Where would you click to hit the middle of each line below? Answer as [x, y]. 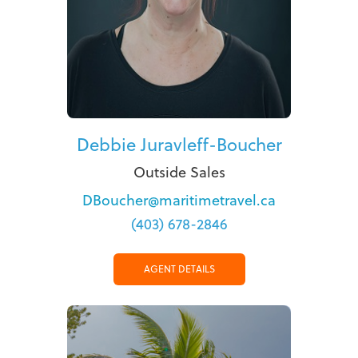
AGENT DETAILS [179, 269]
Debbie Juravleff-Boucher [179, 145]
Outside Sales [179, 173]
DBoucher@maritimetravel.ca [179, 201]
